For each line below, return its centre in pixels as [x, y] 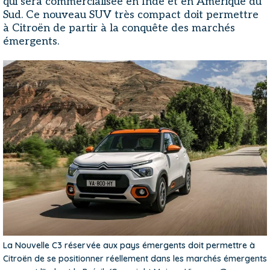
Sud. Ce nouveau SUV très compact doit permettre [131, 15]
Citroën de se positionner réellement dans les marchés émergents [135, 258]
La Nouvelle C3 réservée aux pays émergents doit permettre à [129, 245]
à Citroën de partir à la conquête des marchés [119, 28]
